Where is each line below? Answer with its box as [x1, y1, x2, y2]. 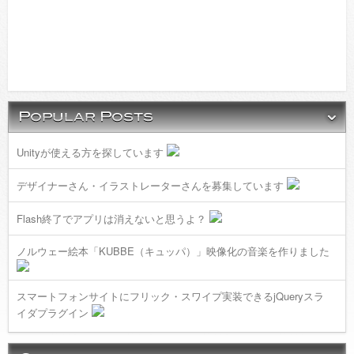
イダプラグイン [17, 305, 88, 320]
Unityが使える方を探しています [17, 145, 164, 160]
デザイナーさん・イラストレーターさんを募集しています [17, 178, 284, 193]
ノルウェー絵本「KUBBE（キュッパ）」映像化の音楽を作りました [17, 243, 330, 258]
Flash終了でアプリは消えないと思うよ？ [17, 211, 206, 226]
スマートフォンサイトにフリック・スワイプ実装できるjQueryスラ [17, 288, 324, 303]
